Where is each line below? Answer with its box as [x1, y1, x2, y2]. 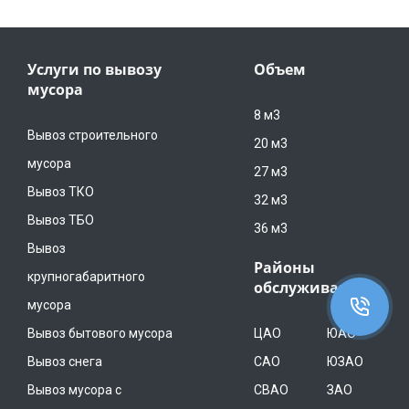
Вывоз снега [27, 354, 102, 370]
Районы [254, 257, 315, 278]
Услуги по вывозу [27, 59, 162, 80]
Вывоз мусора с [27, 383, 121, 398]
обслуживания [254, 278, 368, 299]
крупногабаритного [27, 269, 145, 285]
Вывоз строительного [27, 128, 158, 143]
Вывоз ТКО [27, 184, 94, 200]
